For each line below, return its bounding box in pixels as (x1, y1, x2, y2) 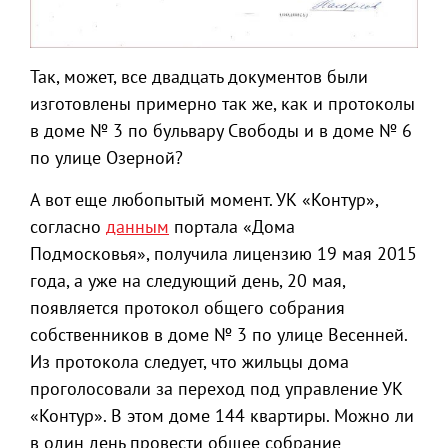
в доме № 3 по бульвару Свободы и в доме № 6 (30, 118, 412, 142)
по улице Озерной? (30, 145, 183, 169)
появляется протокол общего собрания (30, 295, 345, 319)
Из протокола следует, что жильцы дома (30, 349, 349, 373)
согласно (30, 214, 106, 238)
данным (106, 214, 169, 238)
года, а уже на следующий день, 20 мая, (30, 268, 345, 292)
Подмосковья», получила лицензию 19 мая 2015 (30, 241, 417, 265)
